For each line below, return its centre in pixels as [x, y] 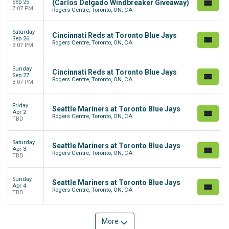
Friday [20, 106]
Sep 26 [21, 39]
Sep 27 [21, 76]
